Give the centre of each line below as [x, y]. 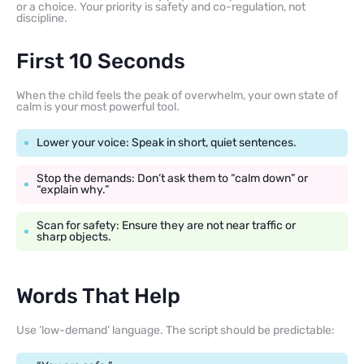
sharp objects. [74, 236]
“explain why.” [73, 189]
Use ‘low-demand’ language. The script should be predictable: [175, 330]
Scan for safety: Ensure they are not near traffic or [166, 225]
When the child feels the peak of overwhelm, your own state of [177, 95]
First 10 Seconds [101, 61]
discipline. [42, 18]
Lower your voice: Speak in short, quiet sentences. [167, 142]
